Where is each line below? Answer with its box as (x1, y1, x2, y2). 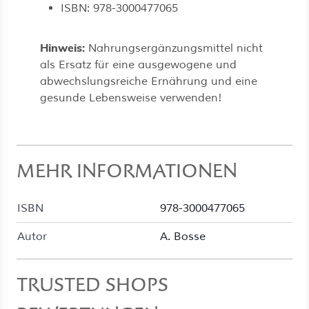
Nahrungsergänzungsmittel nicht (85, 41, 263, 55)
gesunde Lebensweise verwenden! (40, 91, 222, 105)
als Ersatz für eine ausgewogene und (40, 58, 237, 72)
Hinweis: (40, 41, 85, 54)
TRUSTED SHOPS (17, 272, 168, 298)
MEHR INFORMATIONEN (17, 159, 237, 184)
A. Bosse (160, 230, 206, 243)
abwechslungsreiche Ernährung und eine (40, 74, 257, 88)
